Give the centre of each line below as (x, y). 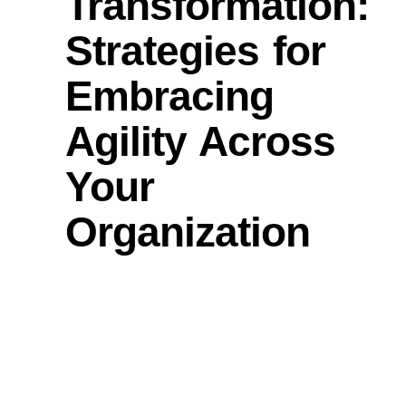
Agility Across (200, 141)
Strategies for (195, 50)
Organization (187, 232)
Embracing (169, 96)
